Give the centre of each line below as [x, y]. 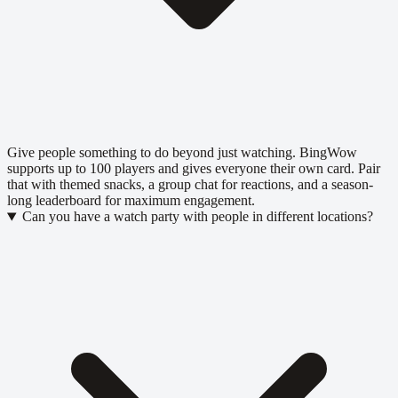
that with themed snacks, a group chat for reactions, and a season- [190, 185]
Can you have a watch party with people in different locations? [197, 217]
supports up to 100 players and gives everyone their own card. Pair [194, 169]
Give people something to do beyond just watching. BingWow [182, 153]
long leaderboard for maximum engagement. [131, 201]
